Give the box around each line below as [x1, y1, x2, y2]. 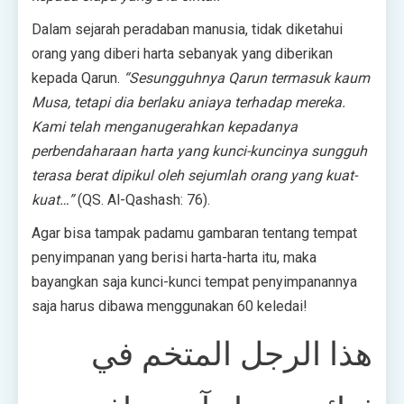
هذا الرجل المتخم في [91, 335, 372, 374]
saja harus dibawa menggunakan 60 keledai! [32, 298, 308, 316]
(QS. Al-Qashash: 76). [74, 191, 214, 209]
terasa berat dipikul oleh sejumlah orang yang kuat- [32, 167, 357, 185]
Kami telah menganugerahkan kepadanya [32, 118, 298, 136]
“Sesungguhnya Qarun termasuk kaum [124, 69, 370, 87]
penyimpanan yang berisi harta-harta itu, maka [32, 249, 317, 267]
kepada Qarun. [32, 69, 124, 87]
